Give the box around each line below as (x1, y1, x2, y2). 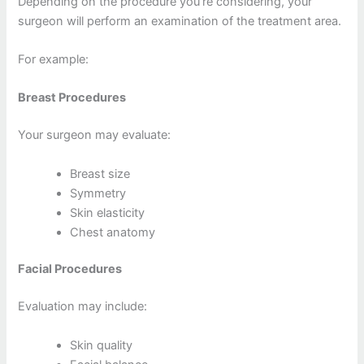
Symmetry (70, 185, 127, 201)
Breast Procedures (18, 90, 127, 106)
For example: (18, 51, 89, 67)
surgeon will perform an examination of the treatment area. (18, 13, 342, 28)
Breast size (70, 166, 131, 181)
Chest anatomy (70, 224, 156, 240)
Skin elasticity (70, 205, 145, 220)
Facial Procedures (18, 262, 123, 277)
